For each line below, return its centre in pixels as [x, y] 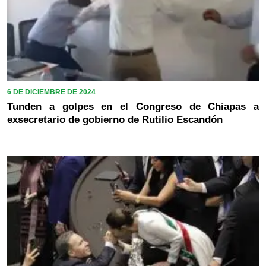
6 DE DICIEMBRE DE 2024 [51, 92]
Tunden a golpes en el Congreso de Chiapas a [133, 107]
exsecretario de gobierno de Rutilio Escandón [115, 120]
